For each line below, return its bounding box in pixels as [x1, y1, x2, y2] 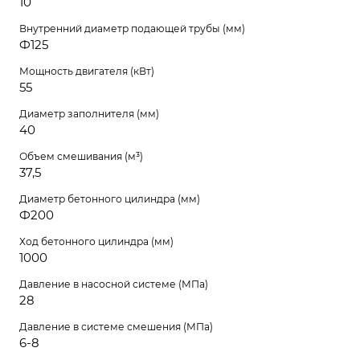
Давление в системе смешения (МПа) [19, 320, 213, 333]
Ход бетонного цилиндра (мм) [19, 235, 174, 247]
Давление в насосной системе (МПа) [19, 277, 208, 290]
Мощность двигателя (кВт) [19, 64, 154, 77]
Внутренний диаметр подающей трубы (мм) [19, 22, 245, 35]
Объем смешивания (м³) [19, 149, 143, 162]
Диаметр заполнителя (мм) [19, 107, 159, 120]
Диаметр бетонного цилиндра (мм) [19, 192, 200, 205]
